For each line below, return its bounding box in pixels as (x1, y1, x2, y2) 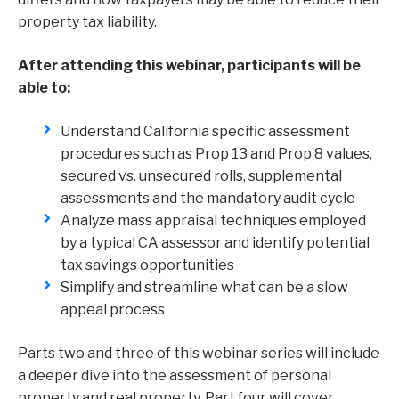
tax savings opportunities (61, 256, 234, 274)
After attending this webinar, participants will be (18, 57, 361, 75)
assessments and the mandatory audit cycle (61, 190, 355, 208)
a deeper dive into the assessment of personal (18, 367, 331, 385)
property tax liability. (18, 13, 157, 31)
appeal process (61, 301, 165, 319)
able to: (18, 79, 70, 97)
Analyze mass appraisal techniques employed (61, 212, 366, 230)
